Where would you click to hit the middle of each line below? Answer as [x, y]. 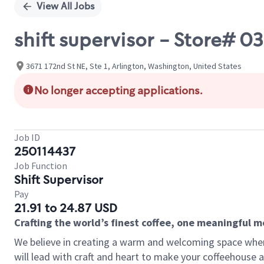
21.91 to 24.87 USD [66, 208]
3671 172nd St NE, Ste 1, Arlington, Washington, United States [134, 66]
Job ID [27, 137]
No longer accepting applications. [118, 91]
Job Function [41, 166]
